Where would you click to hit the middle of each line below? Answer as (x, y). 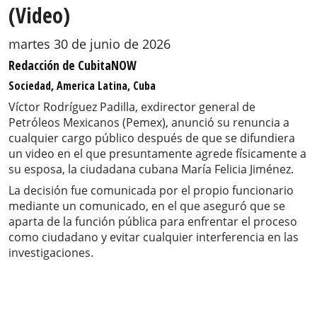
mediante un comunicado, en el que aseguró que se (147, 206)
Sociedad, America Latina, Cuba (82, 86)
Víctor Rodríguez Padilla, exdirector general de (132, 107)
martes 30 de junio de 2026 (90, 44)
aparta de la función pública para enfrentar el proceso (153, 222)
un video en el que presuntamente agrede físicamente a (157, 154)
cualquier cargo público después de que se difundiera (152, 138)
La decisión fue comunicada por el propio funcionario (151, 191)
